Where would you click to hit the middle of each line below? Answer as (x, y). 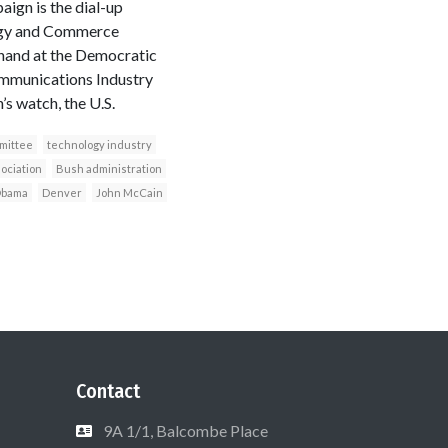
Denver (61, 192)
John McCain (129, 192)
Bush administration (108, 168)
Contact (108, 390)
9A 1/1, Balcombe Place (185, 430)
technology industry (99, 144)
